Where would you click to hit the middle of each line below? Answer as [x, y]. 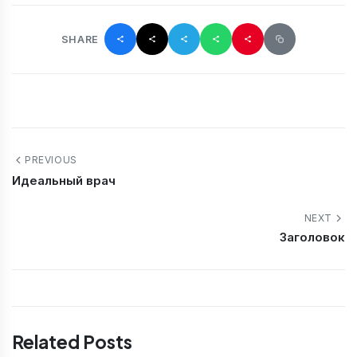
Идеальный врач [64, 180]
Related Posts [72, 342]
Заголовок [312, 237]
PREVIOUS [51, 160]
